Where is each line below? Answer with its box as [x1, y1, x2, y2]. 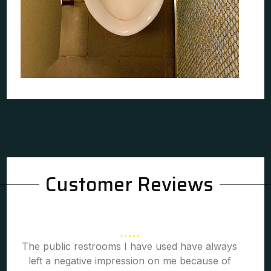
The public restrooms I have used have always [22, 240, 238, 252]
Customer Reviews [45, 169, 214, 200]
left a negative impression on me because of [28, 255, 231, 267]
